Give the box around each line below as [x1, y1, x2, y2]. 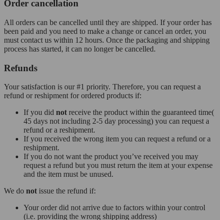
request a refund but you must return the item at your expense [24, 161, 213, 170]
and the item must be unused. [24, 170, 113, 179]
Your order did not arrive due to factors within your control [24, 203, 205, 212]
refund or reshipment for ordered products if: [4, 91, 141, 100]
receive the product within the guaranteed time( [67, 108, 214, 117]
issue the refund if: [37, 187, 96, 195]
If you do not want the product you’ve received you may [24, 152, 198, 161]
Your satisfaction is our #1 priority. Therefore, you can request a [4, 82, 201, 91]
